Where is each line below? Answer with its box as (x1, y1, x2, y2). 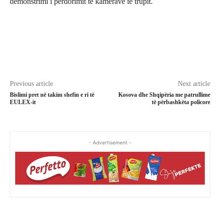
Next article (177, 80, 210, 88)
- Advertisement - (88, 139, 132, 146)
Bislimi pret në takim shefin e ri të (10, 91, 94, 99)
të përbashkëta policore (151, 99, 210, 106)
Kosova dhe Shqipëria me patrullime (118, 91, 210, 99)
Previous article (10, 80, 53, 88)
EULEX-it (10, 99, 36, 106)
